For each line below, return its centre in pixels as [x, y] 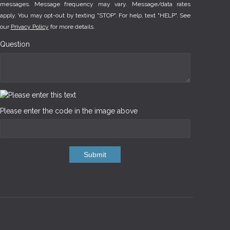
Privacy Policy [30, 26]
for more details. [72, 26]
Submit [95, 155]
